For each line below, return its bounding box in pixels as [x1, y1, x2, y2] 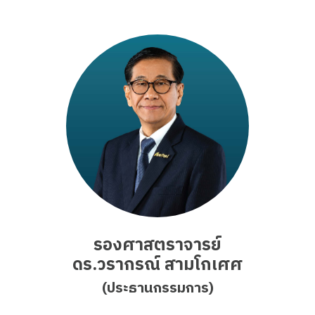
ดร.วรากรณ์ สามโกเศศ [72, 250, 243, 279]
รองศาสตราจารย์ [94, 231, 221, 259]
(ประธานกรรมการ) [101, 276, 214, 300]
